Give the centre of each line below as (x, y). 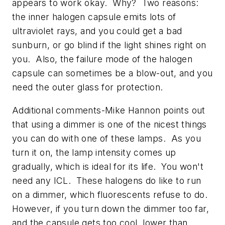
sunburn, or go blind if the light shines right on (109, 45)
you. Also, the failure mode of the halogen (102, 59)
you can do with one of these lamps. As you (107, 138)
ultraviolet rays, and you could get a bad (97, 31)
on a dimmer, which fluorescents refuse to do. (111, 194)
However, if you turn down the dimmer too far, (110, 208)
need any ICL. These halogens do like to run (107, 180)
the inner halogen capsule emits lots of (94, 17)
